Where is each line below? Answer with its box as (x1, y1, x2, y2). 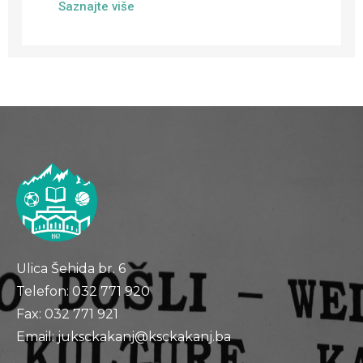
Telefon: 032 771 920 (16, 284, 150, 300)
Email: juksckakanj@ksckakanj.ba (16, 329, 231, 345)
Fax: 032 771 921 (16, 306, 118, 322)
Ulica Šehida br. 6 (16, 261, 126, 277)
